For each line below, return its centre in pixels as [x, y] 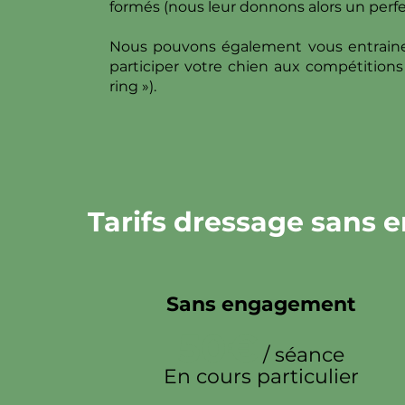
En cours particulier [261, 377]
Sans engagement [261, 304]
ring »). [133, 86]
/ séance [304, 355]
